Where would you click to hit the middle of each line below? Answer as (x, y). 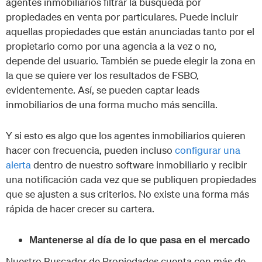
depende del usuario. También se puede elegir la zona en (131, 61)
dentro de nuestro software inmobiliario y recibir (139, 164)
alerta (18, 164)
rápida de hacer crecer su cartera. (80, 208)
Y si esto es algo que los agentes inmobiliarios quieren (126, 135)
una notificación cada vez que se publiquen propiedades (131, 179)
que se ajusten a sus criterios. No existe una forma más (127, 194)
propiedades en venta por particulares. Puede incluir (122, 17)
